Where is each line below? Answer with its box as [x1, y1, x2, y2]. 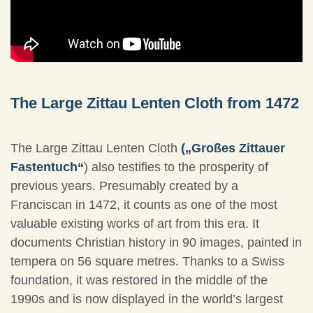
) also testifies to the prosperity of [84, 160, 268, 175]
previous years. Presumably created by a [10, 179, 238, 194]
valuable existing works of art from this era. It [10, 217, 259, 231]
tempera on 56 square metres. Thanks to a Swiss [10, 254, 284, 269]
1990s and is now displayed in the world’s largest [10, 292, 283, 307]
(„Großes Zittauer [181, 141, 285, 156]
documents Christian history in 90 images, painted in [10, 235, 302, 250]
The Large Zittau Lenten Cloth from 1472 [10, 94, 299, 112]
